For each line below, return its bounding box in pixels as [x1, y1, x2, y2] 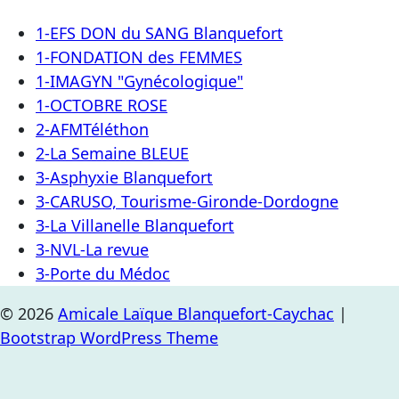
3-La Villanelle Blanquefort [36, 214, 234, 236]
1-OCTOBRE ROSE [36, 94, 167, 116]
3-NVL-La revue [36, 238, 149, 260]
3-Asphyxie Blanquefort [36, 166, 213, 188]
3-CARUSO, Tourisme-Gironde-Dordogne [36, 190, 338, 212]
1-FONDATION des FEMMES [36, 45, 242, 68]
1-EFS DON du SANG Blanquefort [36, 21, 283, 44]
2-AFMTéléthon [36, 118, 149, 140]
